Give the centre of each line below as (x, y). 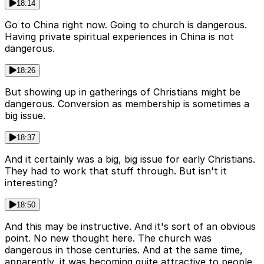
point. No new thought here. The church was (108, 238)
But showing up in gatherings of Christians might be (123, 92)
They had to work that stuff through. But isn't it (116, 171)
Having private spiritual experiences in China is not (119, 36)
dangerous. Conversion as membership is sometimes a (127, 103)
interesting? (31, 182)
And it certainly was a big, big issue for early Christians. (130, 159)
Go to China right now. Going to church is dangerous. (126, 24)
